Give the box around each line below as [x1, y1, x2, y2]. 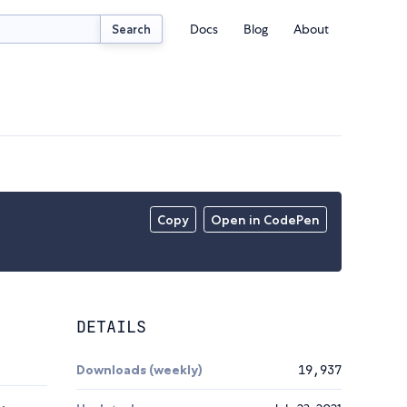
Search [112, 21, 152, 36]
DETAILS [76, 316, 146, 338]
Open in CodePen [211, 212, 321, 229]
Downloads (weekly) [76, 362, 203, 379]
